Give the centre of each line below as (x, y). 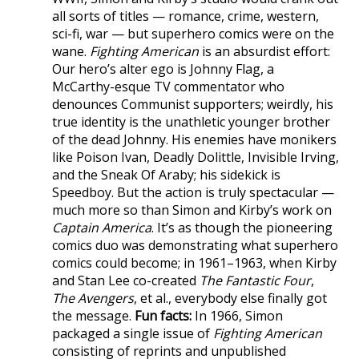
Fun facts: (163, 315)
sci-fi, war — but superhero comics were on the (193, 33)
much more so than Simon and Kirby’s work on (192, 210)
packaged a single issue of (133, 333)
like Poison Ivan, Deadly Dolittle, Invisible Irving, (196, 157)
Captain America (102, 227)
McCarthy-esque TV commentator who (168, 86)
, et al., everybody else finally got (230, 298)
